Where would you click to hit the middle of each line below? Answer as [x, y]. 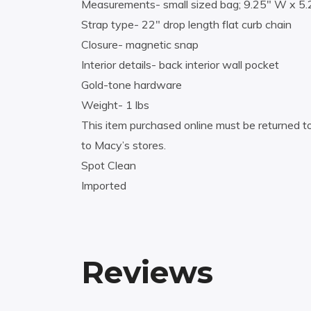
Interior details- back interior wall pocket [180, 65]
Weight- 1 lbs [115, 105]
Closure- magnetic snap [140, 45]
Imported [104, 186]
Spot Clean [109, 166]
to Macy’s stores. [124, 145]
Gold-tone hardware [132, 85]
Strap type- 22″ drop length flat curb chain [186, 25]
